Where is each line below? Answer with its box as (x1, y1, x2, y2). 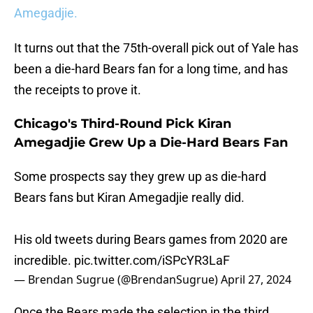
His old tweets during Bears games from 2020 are (14, 232, 288, 247)
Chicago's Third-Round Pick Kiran (14, 116, 231, 132)
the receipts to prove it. (14, 82, 141, 98)
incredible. (14, 253, 74, 268)
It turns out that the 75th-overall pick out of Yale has (14, 41, 298, 56)
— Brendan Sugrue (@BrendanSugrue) (14, 272, 221, 288)
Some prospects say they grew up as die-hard (14, 169, 266, 184)
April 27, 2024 (221, 272, 291, 288)
